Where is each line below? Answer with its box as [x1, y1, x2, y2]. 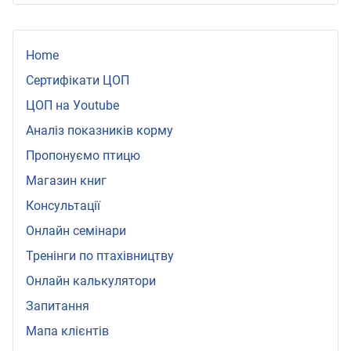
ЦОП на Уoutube [26, 98, 119, 114]
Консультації [26, 198, 100, 214]
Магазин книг [26, 173, 107, 189]
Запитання [26, 299, 89, 314]
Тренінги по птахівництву [26, 248, 174, 264]
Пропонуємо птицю [26, 148, 140, 164]
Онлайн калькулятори [26, 273, 156, 289]
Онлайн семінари [26, 223, 126, 239]
